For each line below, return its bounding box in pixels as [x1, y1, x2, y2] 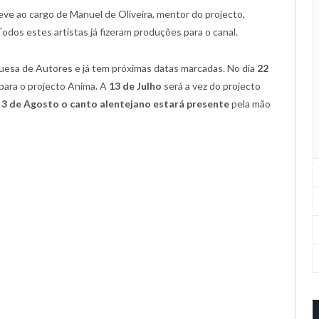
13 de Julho [109, 79, 162, 92]
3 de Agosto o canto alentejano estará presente [1, 97, 229, 110]
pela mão [229, 97, 271, 110]
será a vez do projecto [162, 79, 261, 92]
